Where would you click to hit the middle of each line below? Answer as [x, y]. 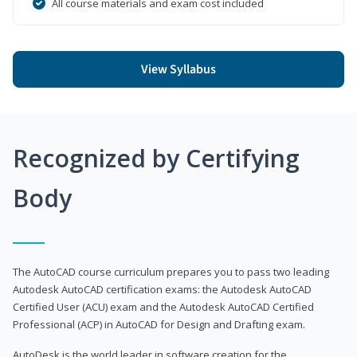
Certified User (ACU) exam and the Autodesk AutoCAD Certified [163, 306]
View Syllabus [178, 69]
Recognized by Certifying [156, 158]
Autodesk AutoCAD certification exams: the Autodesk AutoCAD [162, 289]
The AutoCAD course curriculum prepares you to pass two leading [171, 271]
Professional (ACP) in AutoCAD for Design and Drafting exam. [159, 324]
